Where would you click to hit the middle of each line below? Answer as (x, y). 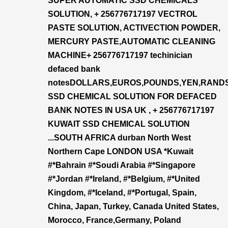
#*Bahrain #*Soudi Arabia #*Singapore (122, 165)
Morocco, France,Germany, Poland (115, 220)
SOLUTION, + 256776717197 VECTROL (123, 14)
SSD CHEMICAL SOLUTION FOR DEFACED (132, 96)
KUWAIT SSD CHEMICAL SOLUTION (119, 124)
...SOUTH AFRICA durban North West (119, 138)
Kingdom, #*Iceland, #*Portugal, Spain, (122, 193)
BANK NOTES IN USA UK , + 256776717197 (131, 110)
